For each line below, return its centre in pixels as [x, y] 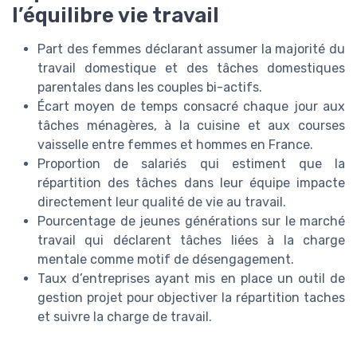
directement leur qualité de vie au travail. [162, 202]
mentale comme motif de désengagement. [166, 260]
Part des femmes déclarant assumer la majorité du [191, 49]
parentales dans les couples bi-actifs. [150, 88]
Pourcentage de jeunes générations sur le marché [191, 222]
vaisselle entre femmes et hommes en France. [175, 145]
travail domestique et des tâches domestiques [191, 69]
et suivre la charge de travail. [125, 317]
